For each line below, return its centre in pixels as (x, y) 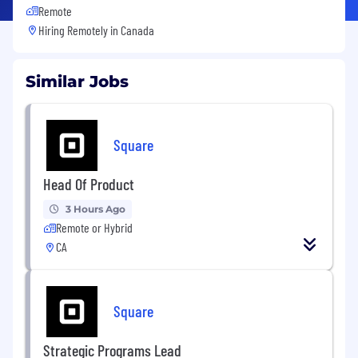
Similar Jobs (77, 82)
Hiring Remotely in (80, 30)
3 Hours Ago (95, 209)
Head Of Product (89, 184)
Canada (137, 30)
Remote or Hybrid (94, 228)
